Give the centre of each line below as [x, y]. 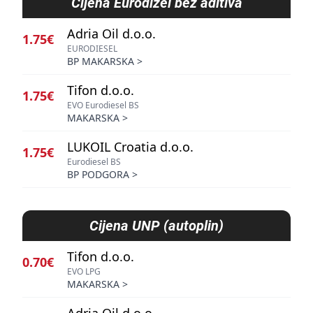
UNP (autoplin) [178, 226]
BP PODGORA [98, 174]
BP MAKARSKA [101, 61]
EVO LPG [84, 271]
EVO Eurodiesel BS [103, 105]
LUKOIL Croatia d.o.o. [130, 147]
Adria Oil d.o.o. [111, 34]
